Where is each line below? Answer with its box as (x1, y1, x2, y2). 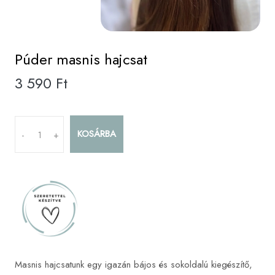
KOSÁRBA (77, 127, 116, 141)
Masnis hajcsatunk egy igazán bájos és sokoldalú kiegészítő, (15, 258, 252, 272)
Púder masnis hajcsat (15, 48, 147, 70)
